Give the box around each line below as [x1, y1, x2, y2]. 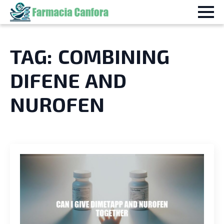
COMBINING [57, 44, 169, 68]
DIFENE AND [10, 68, 126, 92]
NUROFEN [10, 92, 104, 116]
